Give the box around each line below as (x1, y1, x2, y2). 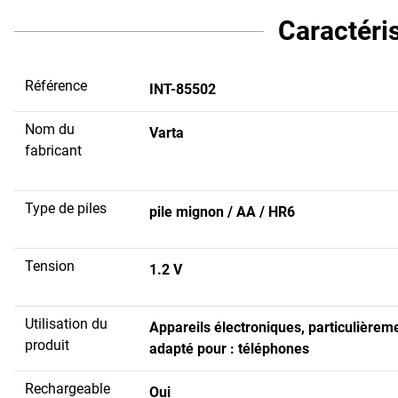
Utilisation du (25, 314, 107, 332)
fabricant (25, 141, 82, 159)
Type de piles (25, 199, 107, 217)
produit (25, 336, 69, 354)
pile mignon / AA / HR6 (149, 203, 295, 220)
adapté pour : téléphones (149, 339, 309, 357)
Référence (25, 76, 87, 94)
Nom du (25, 120, 75, 138)
